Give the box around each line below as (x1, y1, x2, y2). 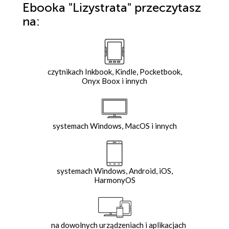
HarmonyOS (94, 175, 135, 185)
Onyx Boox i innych (82, 76, 147, 85)
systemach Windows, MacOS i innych (52, 121, 177, 130)
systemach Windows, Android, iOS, (56, 166, 173, 175)
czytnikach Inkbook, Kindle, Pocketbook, (47, 66, 182, 76)
